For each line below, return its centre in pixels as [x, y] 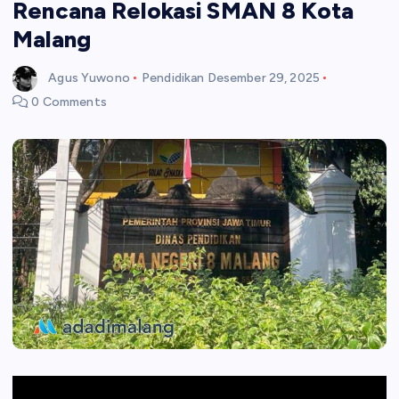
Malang [52, 40]
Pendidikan [173, 77]
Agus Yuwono [89, 77]
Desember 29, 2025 [263, 77]
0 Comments [68, 102]
